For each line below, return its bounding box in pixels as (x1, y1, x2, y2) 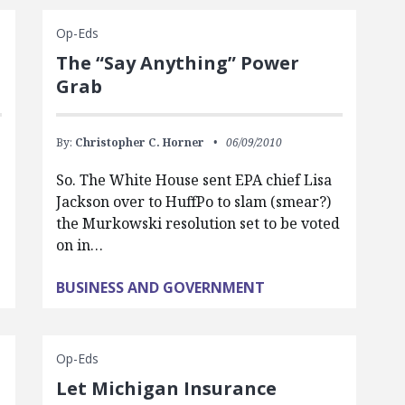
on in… (55, 235, 103, 255)
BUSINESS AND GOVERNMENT (55, 278, 265, 297)
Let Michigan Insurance (55, 376, 277, 400)
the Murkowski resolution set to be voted (55, 213, 340, 233)
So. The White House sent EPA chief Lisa (55, 170, 332, 190)
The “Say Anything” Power (55, 51, 299, 75)
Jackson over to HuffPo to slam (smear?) (55, 192, 331, 212)
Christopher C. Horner (74, 135, 204, 150)
